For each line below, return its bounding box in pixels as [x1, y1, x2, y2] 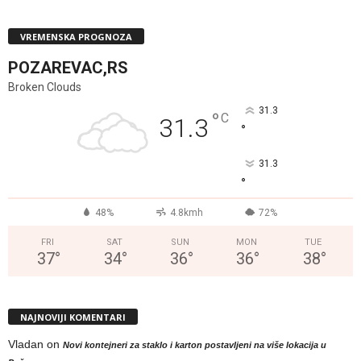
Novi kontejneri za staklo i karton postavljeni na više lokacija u [63, 339, 326, 350]
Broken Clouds [8, 80, 81, 93]
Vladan [8, 337, 44, 351]
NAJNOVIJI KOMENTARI [20, 310, 126, 323]
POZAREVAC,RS [8, 57, 128, 77]
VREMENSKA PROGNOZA [20, 30, 132, 43]
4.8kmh [169, 206, 203, 218]
